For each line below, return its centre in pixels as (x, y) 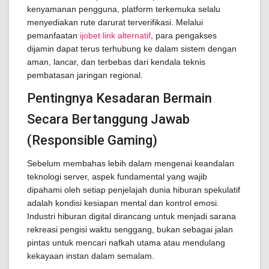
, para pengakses (184, 35)
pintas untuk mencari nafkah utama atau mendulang (126, 243)
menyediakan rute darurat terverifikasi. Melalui (115, 22)
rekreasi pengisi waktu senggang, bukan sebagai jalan (130, 229)
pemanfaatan (53, 35)
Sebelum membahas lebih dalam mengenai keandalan (131, 163)
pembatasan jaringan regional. (85, 75)
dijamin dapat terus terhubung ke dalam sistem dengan (132, 49)
